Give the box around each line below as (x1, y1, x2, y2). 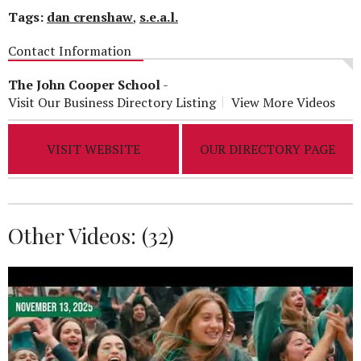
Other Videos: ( (8, 220, 148, 250)
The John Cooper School (8, 75, 160, 93)
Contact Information (8, 41, 131, 60)
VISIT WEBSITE (47, 139, 141, 158)
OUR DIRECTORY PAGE (199, 139, 335, 158)
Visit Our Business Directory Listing (8, 93, 216, 111)
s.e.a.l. (139, 7, 178, 26)
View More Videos (231, 93, 335, 111)
